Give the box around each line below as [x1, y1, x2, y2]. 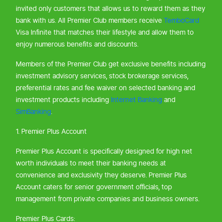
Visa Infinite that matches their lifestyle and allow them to [16, 28, 194, 37]
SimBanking [16, 107, 51, 116]
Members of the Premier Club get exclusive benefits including [16, 59, 206, 69]
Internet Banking [111, 95, 162, 105]
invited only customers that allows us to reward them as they [16, 4, 205, 13]
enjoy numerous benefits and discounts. [16, 40, 140, 49]
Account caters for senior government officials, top [16, 182, 172, 192]
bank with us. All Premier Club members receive [16, 16, 164, 25]
